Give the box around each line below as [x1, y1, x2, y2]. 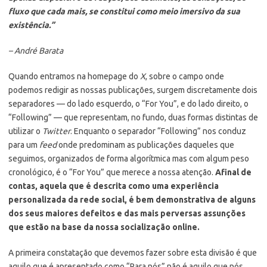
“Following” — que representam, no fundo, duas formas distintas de [8, 112, 258, 122]
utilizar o [8, 126, 42, 136]
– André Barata [8, 45, 63, 55]
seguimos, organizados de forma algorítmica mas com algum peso [8, 153, 249, 163]
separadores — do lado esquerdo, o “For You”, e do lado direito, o [8, 98, 249, 108]
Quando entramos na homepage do [8, 71, 140, 81]
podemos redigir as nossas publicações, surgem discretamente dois [8, 85, 257, 95]
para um [8, 139, 39, 150]
